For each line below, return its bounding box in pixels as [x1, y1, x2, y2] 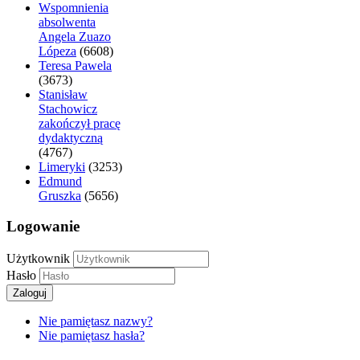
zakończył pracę [39, 116, 121, 130]
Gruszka [39, 188, 81, 202]
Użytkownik [6, 252, 70, 266]
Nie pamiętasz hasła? [39, 329, 145, 343]
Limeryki [39, 159, 85, 174]
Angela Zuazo [39, 29, 111, 43]
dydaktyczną [39, 130, 103, 145]
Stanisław [39, 87, 88, 101]
